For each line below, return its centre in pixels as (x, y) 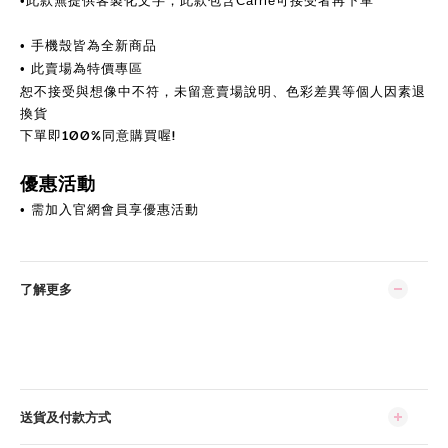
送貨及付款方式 (65, 417)
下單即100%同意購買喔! (98, 135)
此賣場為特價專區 (87, 68)
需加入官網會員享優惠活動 (115, 209)
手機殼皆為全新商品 (94, 45)
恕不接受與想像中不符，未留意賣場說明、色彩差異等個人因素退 (223, 91)
